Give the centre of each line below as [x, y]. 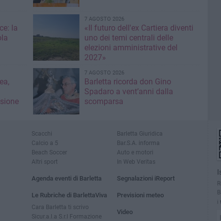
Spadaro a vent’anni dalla [129, 92]
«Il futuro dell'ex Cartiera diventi [139, 28]
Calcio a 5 [45, 143]
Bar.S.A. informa [139, 143]
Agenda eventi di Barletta [67, 178]
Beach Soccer [49, 152]
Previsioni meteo [141, 195]
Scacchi [42, 133]
